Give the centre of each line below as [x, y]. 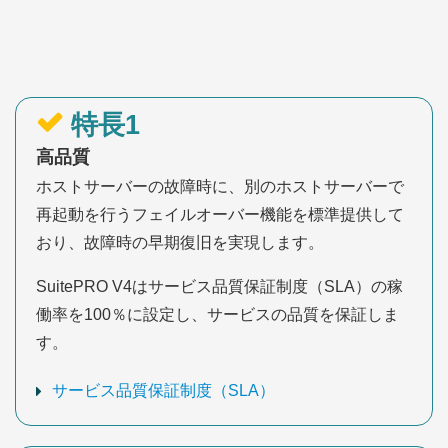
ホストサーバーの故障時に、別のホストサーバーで [220, 187]
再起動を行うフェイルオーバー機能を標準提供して [220, 215]
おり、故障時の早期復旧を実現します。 [180, 243]
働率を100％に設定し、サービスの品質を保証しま [217, 315]
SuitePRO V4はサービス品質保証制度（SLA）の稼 [219, 287]
